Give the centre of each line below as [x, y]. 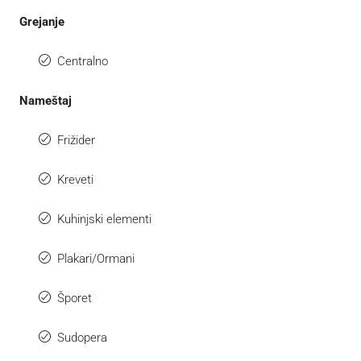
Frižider [76, 140]
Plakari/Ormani [96, 258]
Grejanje [42, 21]
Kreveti [75, 179]
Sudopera [82, 337]
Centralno [83, 61]
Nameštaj [46, 100]
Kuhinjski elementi [104, 219]
